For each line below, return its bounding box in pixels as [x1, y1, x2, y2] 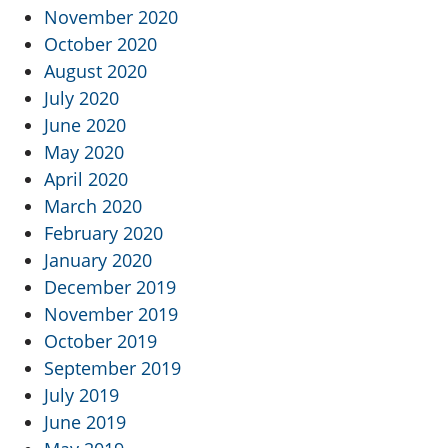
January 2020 [44, 248, 152, 273]
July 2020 [44, 86, 119, 111]
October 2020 [44, 32, 157, 57]
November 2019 [44, 302, 178, 327]
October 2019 [44, 329, 157, 354]
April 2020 [44, 167, 128, 192]
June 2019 [44, 410, 126, 435]
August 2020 [44, 59, 147, 84]
